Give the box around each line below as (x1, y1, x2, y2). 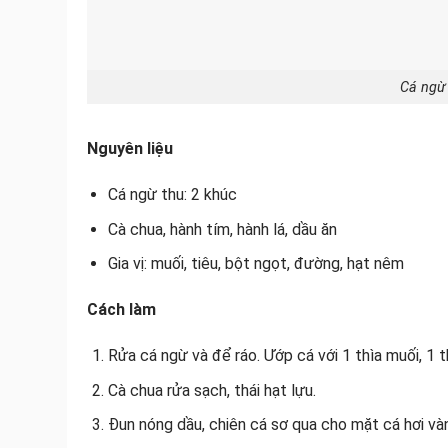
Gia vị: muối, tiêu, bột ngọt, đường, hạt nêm (107, 254, 404, 274)
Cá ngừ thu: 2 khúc (107, 185, 237, 205)
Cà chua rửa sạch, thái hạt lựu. (107, 380, 316, 400)
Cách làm (87, 300, 156, 320)
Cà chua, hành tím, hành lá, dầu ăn (107, 219, 337, 239)
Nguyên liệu (87, 139, 173, 159)
